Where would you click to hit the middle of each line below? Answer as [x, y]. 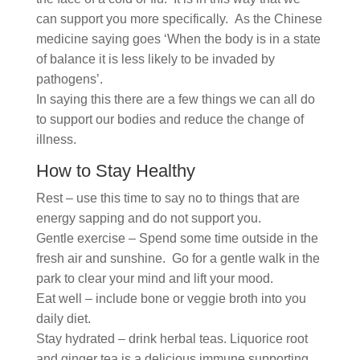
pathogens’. [69, 79]
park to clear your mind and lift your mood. [154, 278]
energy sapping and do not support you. [148, 218]
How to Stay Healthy [115, 171]
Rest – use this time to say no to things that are [168, 198]
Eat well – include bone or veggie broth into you [171, 299]
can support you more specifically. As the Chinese [179, 19]
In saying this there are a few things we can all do [175, 99]
